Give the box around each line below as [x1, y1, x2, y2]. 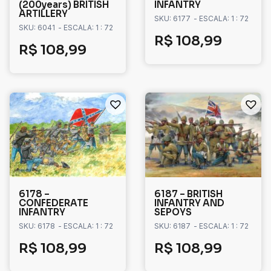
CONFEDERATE [19, 197, 88, 209]
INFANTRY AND [154, 197, 224, 209]
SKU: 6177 [154, 14, 191, 24]
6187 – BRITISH [154, 188, 223, 200]
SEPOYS [154, 206, 192, 218]
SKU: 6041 [19, 23, 55, 33]
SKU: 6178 [19, 221, 55, 231]
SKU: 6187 [154, 221, 191, 231]
